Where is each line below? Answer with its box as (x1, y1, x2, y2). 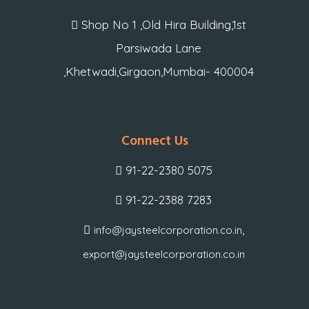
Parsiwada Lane (115, 40, 201, 55)
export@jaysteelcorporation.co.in (82, 247, 245, 261)
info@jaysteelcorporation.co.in (93, 223, 242, 237)
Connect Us (121, 131, 188, 152)
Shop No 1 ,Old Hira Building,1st (77, 17, 246, 32)
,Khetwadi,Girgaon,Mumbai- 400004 (63, 63, 254, 79)
